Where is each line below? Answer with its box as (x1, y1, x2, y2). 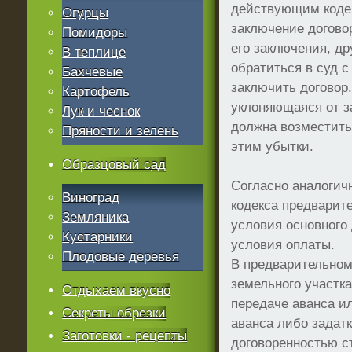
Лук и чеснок (62, 104, 141, 119)
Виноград (62, 190, 120, 205)
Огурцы (62, 5, 109, 20)
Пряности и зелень (62, 123, 179, 138)
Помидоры (62, 25, 128, 40)
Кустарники (62, 229, 134, 244)
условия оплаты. (231, 237, 335, 252)
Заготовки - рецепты (62, 328, 188, 343)
